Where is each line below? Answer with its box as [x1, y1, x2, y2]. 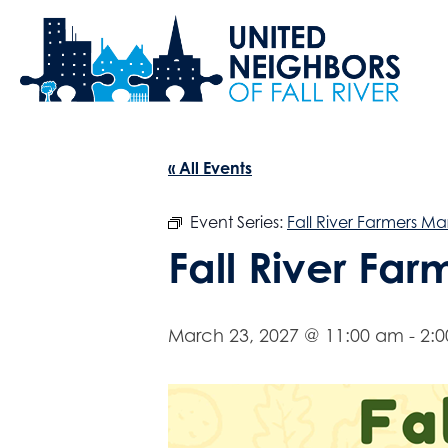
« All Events [168, 158, 252, 178]
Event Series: [190, 211, 287, 232]
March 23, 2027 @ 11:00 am [168, 324, 404, 346]
